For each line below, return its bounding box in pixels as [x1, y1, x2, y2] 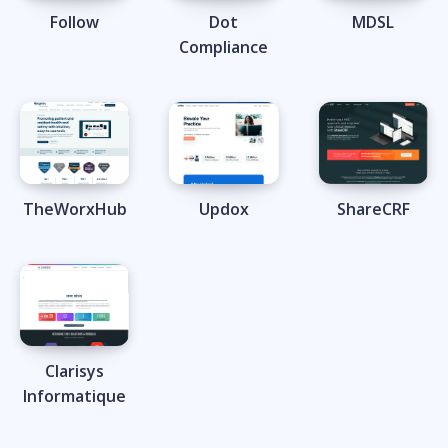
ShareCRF [336, 198, 410, 220]
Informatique [23, 384, 127, 407]
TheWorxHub [22, 198, 127, 220]
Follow [50, 11, 100, 34]
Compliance [179, 36, 269, 59]
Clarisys [45, 359, 105, 382]
